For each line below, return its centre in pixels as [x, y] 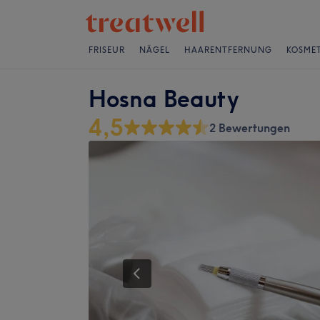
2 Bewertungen [250, 128]
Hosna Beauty [164, 99]
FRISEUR [107, 50]
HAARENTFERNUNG [228, 50]
